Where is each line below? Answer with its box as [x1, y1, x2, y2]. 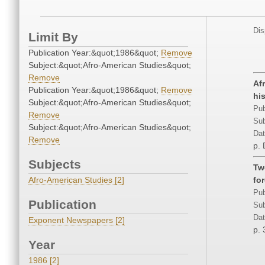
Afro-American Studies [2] [28, 175, 124, 185]
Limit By [28, 30, 78, 44]
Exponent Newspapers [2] [28, 215, 125, 225]
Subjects [28, 157, 81, 172]
